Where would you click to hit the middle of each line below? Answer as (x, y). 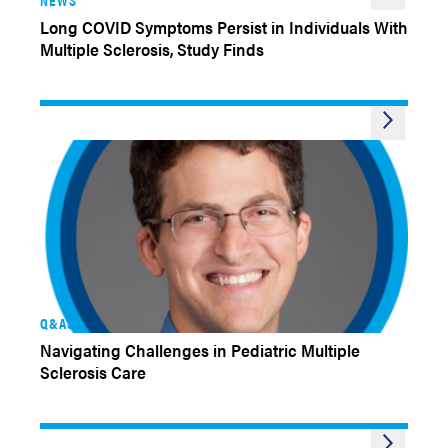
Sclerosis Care (93, 372)
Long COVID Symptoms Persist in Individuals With (224, 27)
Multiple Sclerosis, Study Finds (152, 49)
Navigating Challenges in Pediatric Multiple (200, 350)
